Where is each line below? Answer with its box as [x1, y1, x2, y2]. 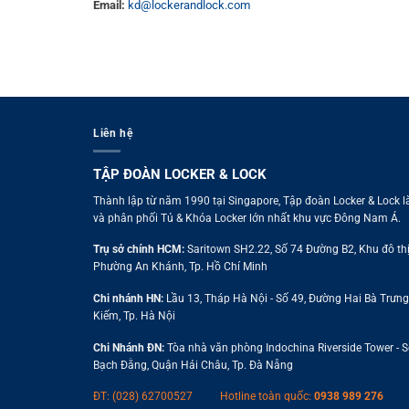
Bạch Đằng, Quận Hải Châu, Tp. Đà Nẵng [92, 358, 293, 372]
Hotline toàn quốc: [219, 390, 311, 404]
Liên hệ [93, 127, 133, 141]
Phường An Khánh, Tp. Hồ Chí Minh [92, 260, 267, 274]
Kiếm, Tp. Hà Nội [92, 309, 175, 322]
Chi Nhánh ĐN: [92, 341, 164, 354]
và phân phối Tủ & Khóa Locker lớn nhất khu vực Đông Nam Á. [92, 211, 401, 225]
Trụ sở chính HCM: [92, 243, 184, 257]
